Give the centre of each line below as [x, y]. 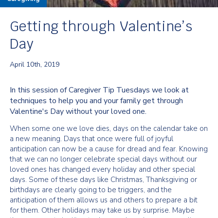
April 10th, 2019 [35, 64]
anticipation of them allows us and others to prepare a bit [104, 200]
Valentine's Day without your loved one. [78, 111]
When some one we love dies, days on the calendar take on [109, 128]
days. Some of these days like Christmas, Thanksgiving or [103, 180]
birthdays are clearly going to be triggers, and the [91, 190]
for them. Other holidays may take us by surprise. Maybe [102, 210]
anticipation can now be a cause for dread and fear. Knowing [109, 149]
